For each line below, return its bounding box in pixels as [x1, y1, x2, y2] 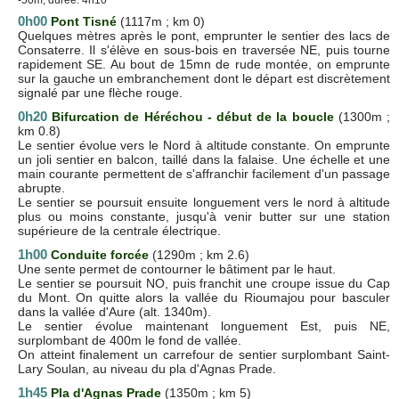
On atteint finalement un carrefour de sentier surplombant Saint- [18, 346, 390, 362]
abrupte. [18, 180, 65, 195]
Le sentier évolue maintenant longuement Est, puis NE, [18, 318, 390, 333]
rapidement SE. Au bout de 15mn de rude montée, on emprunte [18, 56, 390, 71]
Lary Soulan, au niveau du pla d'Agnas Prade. [18, 361, 276, 376]
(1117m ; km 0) [117, 13, 205, 28]
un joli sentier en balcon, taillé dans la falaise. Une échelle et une [18, 151, 390, 167]
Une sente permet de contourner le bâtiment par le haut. [18, 261, 336, 276]
